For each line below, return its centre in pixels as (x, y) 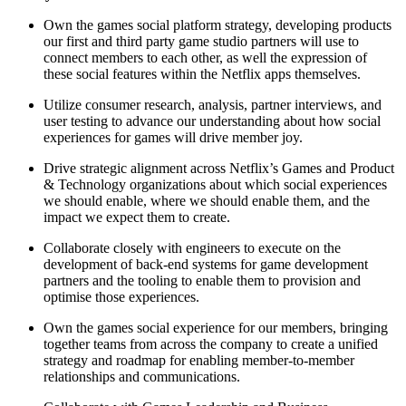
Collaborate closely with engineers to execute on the (192, 247)
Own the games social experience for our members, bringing (216, 327)
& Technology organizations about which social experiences (215, 184)
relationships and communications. (142, 376)
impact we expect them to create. (137, 217)
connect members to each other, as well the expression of (205, 57)
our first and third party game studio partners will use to (201, 41)
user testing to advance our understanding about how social (212, 121)
